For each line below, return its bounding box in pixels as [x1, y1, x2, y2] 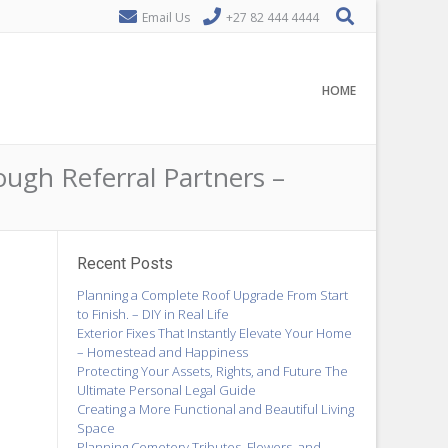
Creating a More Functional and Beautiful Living [76, 399, 354, 418]
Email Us [142, 9, 190, 26]
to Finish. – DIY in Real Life [76, 304, 229, 323]
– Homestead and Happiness [76, 342, 248, 361]
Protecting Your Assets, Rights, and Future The [76, 361, 348, 380]
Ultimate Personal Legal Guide [76, 380, 256, 399]
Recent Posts [76, 254, 173, 273]
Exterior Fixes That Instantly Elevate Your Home [76, 323, 352, 342]
